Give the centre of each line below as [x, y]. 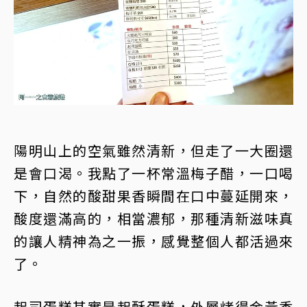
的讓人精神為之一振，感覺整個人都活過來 [153, 241]
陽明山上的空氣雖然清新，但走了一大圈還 [153, 151]
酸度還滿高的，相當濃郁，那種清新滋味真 [153, 219]
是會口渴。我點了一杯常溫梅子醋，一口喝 [153, 173]
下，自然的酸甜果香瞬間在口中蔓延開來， [153, 196]
